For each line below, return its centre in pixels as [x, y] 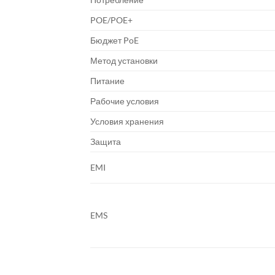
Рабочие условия [125, 101]
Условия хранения [127, 121]
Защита [106, 141]
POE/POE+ [111, 20]
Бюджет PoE [114, 40]
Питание [107, 81]
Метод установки [124, 60]
